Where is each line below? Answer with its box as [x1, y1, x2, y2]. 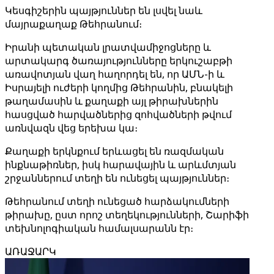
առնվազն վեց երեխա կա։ [5, 121, 138, 135]
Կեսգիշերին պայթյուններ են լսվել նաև [5, 4, 202, 17]
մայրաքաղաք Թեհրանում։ [5, 17, 142, 31]
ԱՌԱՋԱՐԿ [5, 245, 56, 258]
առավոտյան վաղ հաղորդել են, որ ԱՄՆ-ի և [5, 67, 224, 81]
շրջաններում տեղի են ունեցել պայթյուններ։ [5, 171, 229, 185]
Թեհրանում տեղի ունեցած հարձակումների [5, 194, 229, 208]
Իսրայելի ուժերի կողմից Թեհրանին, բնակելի [5, 81, 233, 94]
